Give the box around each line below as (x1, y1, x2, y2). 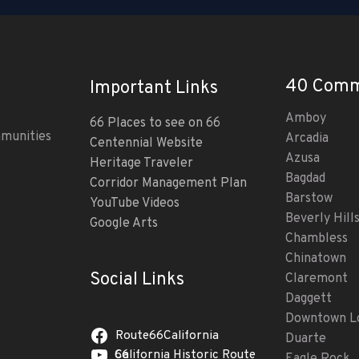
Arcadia (285, 131, 329, 147)
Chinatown (285, 251, 346, 268)
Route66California (115, 327, 219, 344)
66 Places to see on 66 (90, 115, 220, 132)
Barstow (285, 191, 333, 208)
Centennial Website (90, 135, 203, 152)
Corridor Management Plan (90, 175, 247, 192)
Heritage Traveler (90, 155, 193, 172)
